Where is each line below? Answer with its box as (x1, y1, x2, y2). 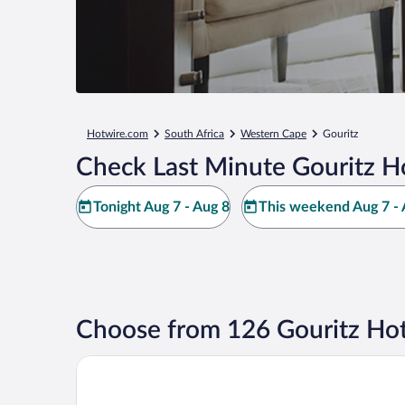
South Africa (165, 128, 224, 139)
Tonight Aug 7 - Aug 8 (93, 200, 230, 214)
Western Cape (240, 128, 306, 139)
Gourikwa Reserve (75, 355, 190, 370)
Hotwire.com (87, 128, 148, 139)
